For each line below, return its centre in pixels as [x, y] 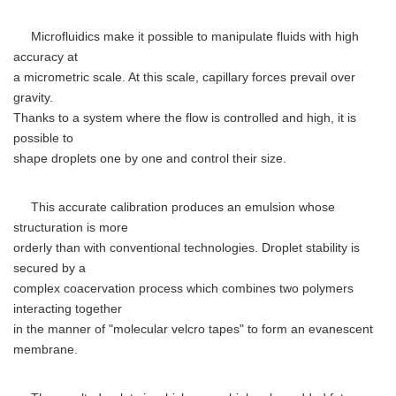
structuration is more [71, 228]
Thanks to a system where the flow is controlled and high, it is [185, 118]
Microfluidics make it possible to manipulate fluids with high [186, 37]
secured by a [49, 268]
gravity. [33, 98]
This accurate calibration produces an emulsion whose [174, 207]
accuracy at [46, 57]
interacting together [68, 309]
